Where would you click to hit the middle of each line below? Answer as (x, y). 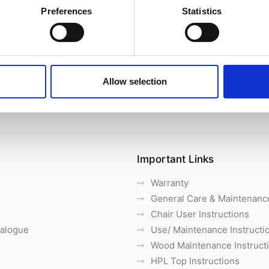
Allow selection (134, 82)
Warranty (169, 183)
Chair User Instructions (200, 214)
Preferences (67, 11)
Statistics (202, 11)
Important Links (175, 159)
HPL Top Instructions (195, 261)
